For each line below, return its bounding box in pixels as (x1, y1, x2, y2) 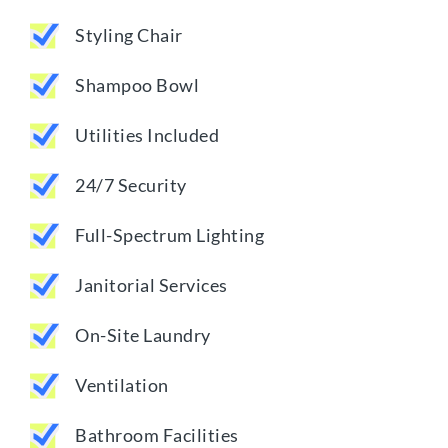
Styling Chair (75, 24, 183, 47)
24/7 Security (75, 174, 187, 197)
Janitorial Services (75, 274, 228, 297)
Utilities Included (75, 124, 219, 147)
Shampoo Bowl (75, 74, 199, 97)
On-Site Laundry (75, 324, 211, 347)
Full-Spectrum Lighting (75, 224, 264, 247)
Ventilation (75, 374, 169, 397)
